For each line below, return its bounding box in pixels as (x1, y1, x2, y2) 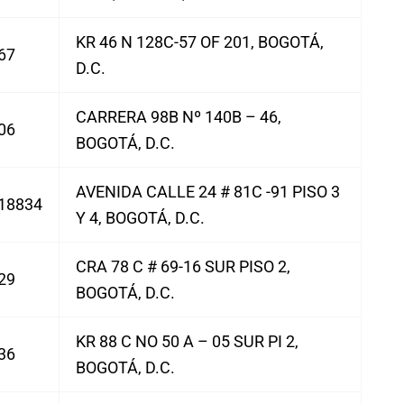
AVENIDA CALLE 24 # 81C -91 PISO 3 (76, 182, 340, 201)
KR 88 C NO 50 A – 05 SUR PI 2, (76, 332, 298, 351)
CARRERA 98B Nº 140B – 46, (76, 107, 281, 126)
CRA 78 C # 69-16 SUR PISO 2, (76, 257, 290, 276)
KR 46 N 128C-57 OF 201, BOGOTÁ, (76, 32, 324, 51)
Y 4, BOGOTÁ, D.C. (76, 208, 205, 227)
